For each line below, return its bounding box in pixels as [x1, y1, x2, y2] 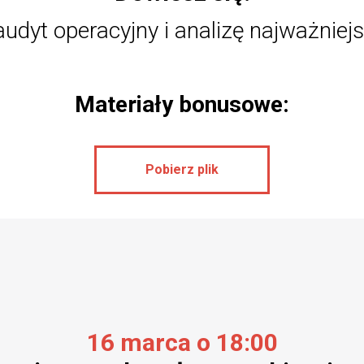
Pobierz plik [145, 161, 219, 177]
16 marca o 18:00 [86, 327, 278, 357]
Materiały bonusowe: [75, 91, 289, 118]
